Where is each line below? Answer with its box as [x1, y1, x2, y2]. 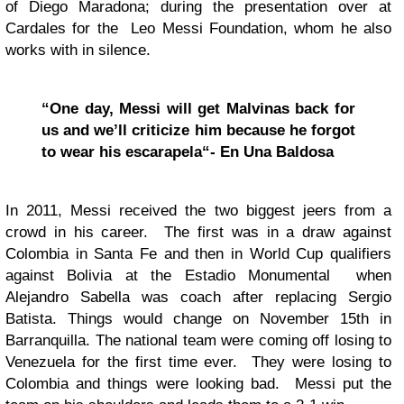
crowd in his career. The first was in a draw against [5, 224, 391, 241]
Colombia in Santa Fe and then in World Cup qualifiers [5, 245, 391, 262]
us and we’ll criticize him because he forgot [41, 122, 355, 139]
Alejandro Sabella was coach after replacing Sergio [5, 289, 391, 306]
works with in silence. [5, 41, 151, 59]
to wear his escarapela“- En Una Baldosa [41, 143, 338, 161]
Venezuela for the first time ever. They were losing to [5, 353, 391, 371]
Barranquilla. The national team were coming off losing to [5, 332, 391, 349]
